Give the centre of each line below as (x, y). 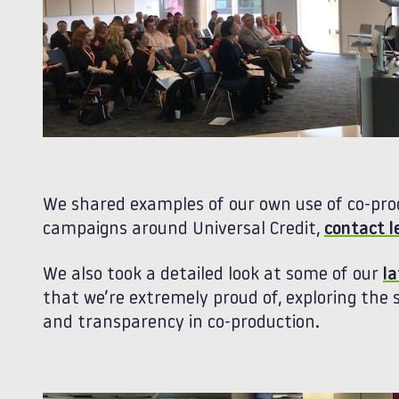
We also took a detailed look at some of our (213, 276)
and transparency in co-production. (181, 324)
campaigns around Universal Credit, (183, 230)
